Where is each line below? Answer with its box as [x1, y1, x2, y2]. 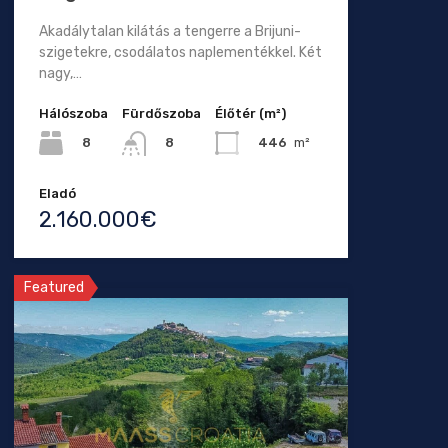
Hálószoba [38, 106, 108, 122]
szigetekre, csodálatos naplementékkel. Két [38, 44, 322, 62]
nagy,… [38, 65, 82, 83]
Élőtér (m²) [214, 106, 286, 122]
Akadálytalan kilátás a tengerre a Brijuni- [38, 23, 301, 41]
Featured [23, 278, 84, 296]
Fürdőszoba [121, 106, 201, 122]
